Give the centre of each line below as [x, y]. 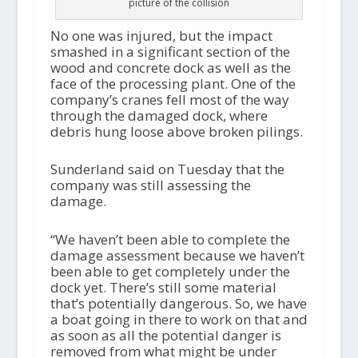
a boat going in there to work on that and [179, 319]
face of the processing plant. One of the [173, 84]
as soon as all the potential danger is [165, 335]
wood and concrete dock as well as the [170, 68]
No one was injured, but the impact [161, 36]
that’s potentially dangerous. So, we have [178, 303]
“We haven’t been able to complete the [170, 239]
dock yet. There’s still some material [163, 287]
